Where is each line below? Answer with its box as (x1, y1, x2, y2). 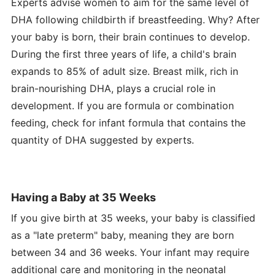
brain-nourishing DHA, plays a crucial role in (10, 82, 215, 95)
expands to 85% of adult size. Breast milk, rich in (10, 64, 238, 77)
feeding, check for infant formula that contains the (10, 116, 246, 129)
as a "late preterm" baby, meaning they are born (10, 228, 234, 241)
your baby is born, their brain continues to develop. (10, 30, 250, 43)
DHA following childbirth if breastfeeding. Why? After (10, 13, 260, 26)
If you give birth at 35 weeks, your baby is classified (10, 211, 255, 224)
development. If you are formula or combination (10, 99, 234, 112)
